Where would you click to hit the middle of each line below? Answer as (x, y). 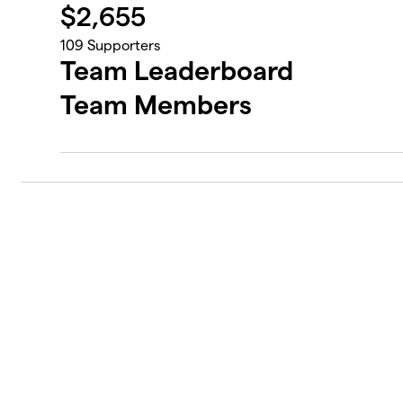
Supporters (122, 46)
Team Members (157, 105)
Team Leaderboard (177, 71)
